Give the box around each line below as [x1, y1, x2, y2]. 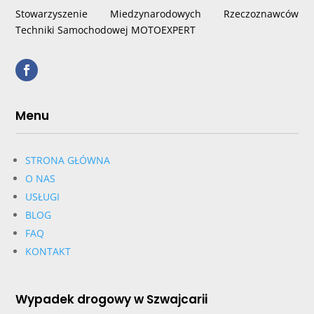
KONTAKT [25, 244, 71, 258]
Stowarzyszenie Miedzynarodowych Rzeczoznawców [15, 6, 299, 20]
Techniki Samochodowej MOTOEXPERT [15, 22, 196, 36]
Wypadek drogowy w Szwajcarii [15, 290, 208, 308]
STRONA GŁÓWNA [25, 153, 111, 167]
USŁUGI [25, 189, 60, 203]
